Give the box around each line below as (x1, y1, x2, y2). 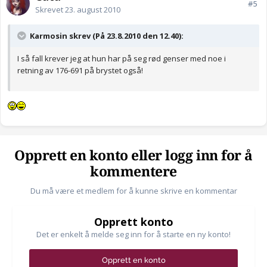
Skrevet (35, 4, 65, 15)
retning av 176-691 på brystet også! (17, 65, 143, 76)
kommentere (90, 164, 177, 181)
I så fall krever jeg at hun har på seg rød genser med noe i (17, 53, 226, 64)
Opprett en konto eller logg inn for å (14, 148, 253, 164)
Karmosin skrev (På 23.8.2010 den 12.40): (28, 30, 184, 42)
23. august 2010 (65, 4, 120, 15)
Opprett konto (94, 215, 173, 229)
